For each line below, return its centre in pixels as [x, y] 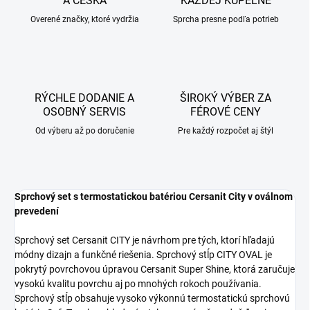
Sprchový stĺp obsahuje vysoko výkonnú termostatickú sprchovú [152, 299]
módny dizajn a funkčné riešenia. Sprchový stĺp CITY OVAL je [143, 255]
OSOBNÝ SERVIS [84, 112]
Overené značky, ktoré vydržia [84, 20]
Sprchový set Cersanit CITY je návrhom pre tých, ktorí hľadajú [145, 240]
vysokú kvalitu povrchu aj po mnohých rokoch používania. [138, 284]
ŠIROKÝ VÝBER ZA [226, 98]
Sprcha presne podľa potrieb [226, 20]
